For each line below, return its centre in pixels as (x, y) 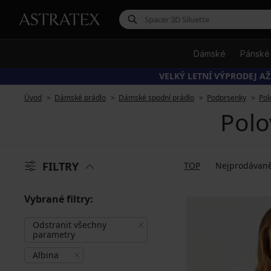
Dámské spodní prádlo (156, 98)
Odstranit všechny (70, 225)
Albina (46, 255)
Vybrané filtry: (59, 199)
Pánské (255, 54)
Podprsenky (227, 98)
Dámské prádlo (80, 98)
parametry (54, 234)
